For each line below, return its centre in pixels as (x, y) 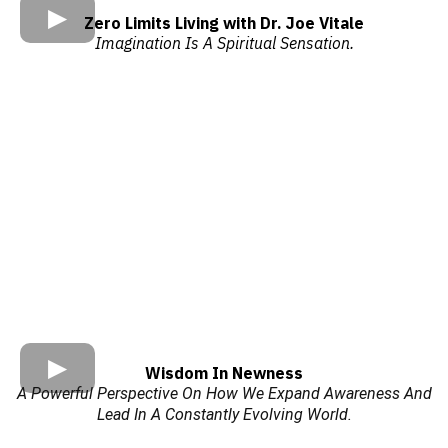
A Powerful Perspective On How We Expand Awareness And (224, 393)
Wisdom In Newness (224, 372)
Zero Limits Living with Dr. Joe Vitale (224, 23)
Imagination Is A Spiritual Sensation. (224, 43)
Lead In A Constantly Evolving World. (224, 414)
